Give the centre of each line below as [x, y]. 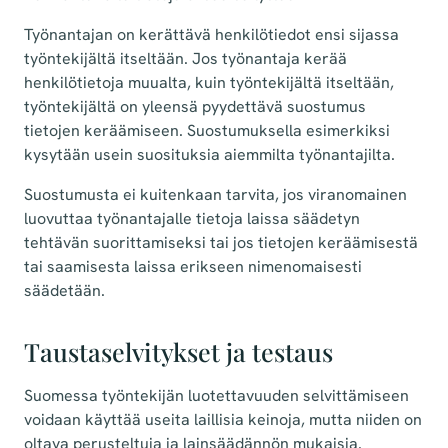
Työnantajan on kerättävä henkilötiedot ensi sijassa [211, 35]
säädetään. [64, 291]
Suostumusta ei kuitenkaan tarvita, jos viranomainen [215, 195]
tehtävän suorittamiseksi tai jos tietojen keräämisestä [221, 243]
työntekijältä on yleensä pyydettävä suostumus [195, 107]
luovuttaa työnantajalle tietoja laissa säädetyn [192, 219]
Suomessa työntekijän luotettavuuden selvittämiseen [216, 396]
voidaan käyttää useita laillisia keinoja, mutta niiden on [223, 420]
